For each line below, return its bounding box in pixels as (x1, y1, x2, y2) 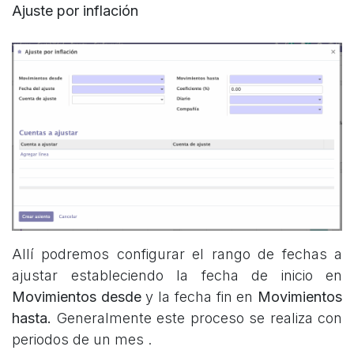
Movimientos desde (12, 288, 141, 305)
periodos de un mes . (12, 330, 152, 348)
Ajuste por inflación (12, 2, 138, 19)
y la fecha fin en (141, 288, 258, 305)
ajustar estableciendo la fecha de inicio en (12, 266, 342, 284)
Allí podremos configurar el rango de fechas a (12, 245, 342, 262)
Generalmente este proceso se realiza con (56, 309, 342, 326)
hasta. (12, 309, 57, 326)
